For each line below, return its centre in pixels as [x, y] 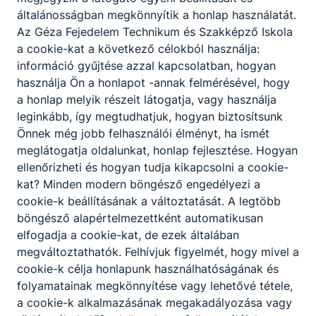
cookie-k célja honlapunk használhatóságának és [148, 268]
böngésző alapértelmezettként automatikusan [140, 218]
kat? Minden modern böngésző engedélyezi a [139, 184]
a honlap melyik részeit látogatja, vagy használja [147, 99]
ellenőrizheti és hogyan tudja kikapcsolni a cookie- [153, 167]
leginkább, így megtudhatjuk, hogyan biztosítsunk [150, 116]
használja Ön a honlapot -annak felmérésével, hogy [153, 82]
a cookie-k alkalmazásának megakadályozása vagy [154, 302]
